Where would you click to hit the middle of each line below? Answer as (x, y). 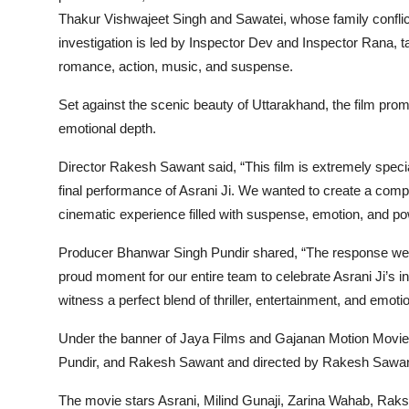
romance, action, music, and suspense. (176, 67)
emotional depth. (107, 129)
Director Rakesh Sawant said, (147, 167)
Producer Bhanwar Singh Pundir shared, (178, 253)
